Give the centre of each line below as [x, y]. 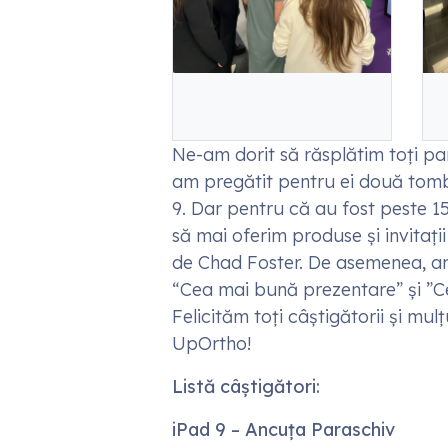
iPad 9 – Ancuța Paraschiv [283, 429]
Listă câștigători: [246, 386]
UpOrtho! [211, 343]
